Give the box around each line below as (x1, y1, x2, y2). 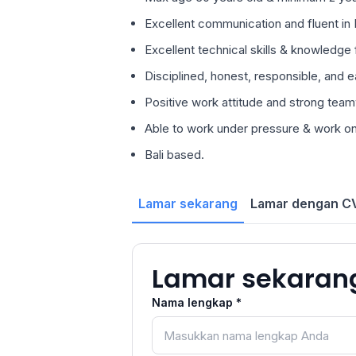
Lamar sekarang (138, 195, 238, 211)
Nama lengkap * (152, 296, 242, 309)
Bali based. (145, 147, 204, 162)
